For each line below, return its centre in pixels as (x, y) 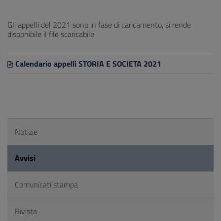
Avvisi (25, 158)
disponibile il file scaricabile (51, 34)
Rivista (26, 211)
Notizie (26, 132)
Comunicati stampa (46, 184)
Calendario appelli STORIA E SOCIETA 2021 (88, 64)
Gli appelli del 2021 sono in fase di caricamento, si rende (99, 25)
